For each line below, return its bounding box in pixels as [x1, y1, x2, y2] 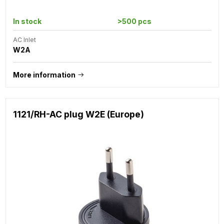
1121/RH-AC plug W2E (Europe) [12, 108, 144, 119]
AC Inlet [12, 35, 36, 43]
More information [12, 70, 75, 79]
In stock [12, 16, 41, 25]
